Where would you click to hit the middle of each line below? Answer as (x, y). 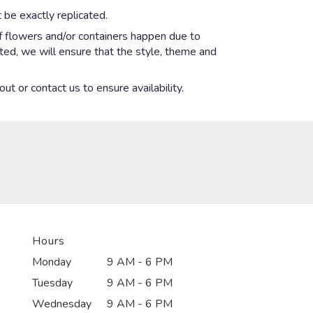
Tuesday (52, 283)
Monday (52, 262)
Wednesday (62, 304)
